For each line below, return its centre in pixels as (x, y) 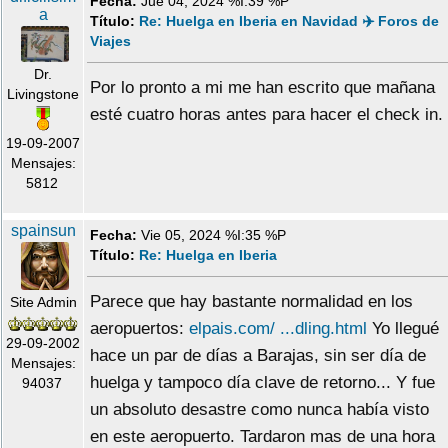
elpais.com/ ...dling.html (278, 329)
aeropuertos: (139, 329)
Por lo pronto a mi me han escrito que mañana (262, 88)
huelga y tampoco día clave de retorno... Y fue (262, 383)
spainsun (43, 231)
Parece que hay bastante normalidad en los (251, 302)
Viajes (110, 41)
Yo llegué (403, 329)
